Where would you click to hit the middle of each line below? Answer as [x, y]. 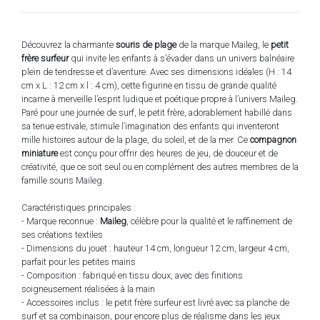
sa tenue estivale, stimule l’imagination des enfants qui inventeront [150, 126]
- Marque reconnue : [61, 221]
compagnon [273, 139]
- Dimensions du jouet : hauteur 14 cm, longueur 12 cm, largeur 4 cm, [155, 248]
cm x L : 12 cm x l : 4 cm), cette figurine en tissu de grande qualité [149, 85]
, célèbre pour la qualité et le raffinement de [209, 221]
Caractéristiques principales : [79, 207]
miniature [40, 153]
